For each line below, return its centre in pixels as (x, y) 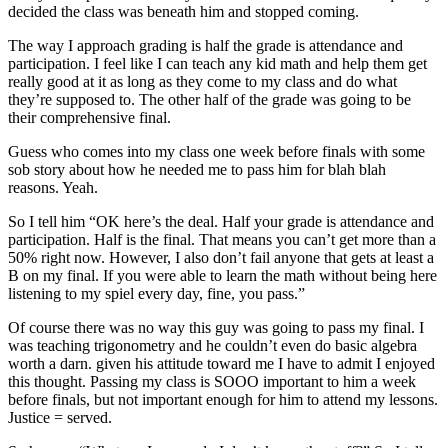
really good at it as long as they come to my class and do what (202, 81)
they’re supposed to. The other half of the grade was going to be (209, 99)
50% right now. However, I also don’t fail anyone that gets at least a (221, 257)
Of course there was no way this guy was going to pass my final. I (216, 327)
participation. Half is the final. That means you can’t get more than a (222, 239)
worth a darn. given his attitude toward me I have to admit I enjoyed (221, 363)
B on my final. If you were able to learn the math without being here (222, 275)
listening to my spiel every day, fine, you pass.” (156, 293)
